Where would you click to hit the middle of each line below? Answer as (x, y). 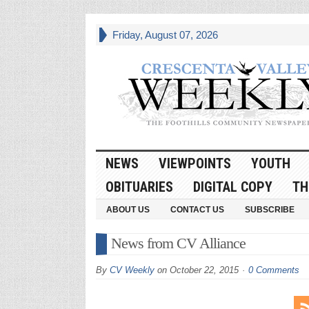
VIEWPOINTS (195, 163)
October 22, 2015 (204, 270)
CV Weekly (132, 270)
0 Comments (273, 270)
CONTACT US (197, 209)
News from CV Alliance (178, 243)
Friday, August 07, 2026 (165, 35)
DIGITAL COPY (232, 187)
